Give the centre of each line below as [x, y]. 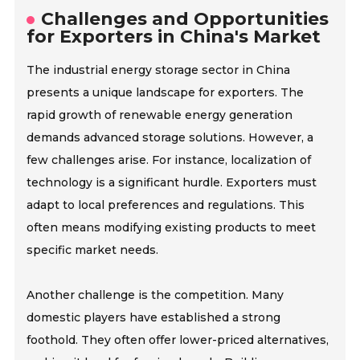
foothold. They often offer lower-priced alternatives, [178, 340]
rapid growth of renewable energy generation [160, 115]
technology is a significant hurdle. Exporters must [172, 183]
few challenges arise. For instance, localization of [169, 160]
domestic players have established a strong [154, 318]
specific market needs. [93, 250]
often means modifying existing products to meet [172, 228]
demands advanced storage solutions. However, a [170, 138]
